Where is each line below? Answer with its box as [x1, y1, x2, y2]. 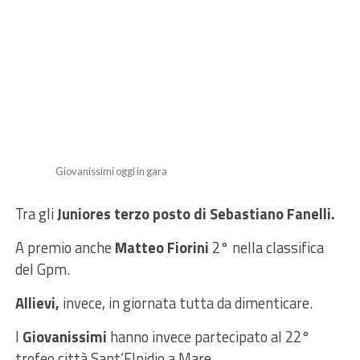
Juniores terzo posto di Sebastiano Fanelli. [56, 202, 335, 225]
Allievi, [14, 292, 59, 314]
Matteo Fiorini [114, 236, 209, 259]
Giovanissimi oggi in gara [55, 165, 167, 178]
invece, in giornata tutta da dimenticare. [59, 292, 313, 314]
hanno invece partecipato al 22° [106, 325, 310, 348]
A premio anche [14, 236, 115, 259]
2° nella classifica [208, 236, 324, 259]
